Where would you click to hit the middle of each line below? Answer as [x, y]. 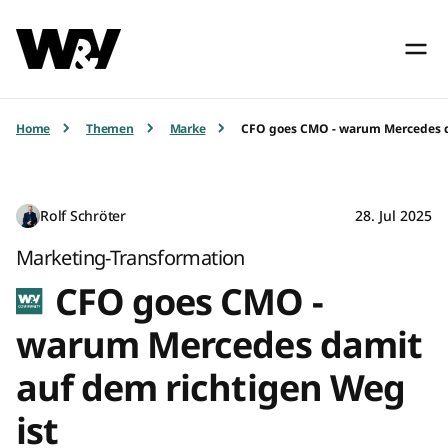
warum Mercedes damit [219, 345]
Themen [110, 128]
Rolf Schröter [83, 216]
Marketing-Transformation [130, 258]
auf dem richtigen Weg [210, 388]
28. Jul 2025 [393, 216]
